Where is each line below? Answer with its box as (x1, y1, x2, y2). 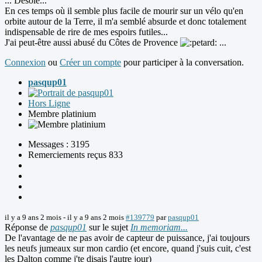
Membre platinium (28, 108, 96, 119)
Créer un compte (60, 57, 121, 67)
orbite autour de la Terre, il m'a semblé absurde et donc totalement (5, 16, 246, 26)
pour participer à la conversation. (121, 57, 244, 67)
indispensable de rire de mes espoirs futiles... (5, 26, 168, 37)
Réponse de (5, 222, 50, 232)
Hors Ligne (28, 98, 70, 108)
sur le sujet (87, 222, 130, 232)
